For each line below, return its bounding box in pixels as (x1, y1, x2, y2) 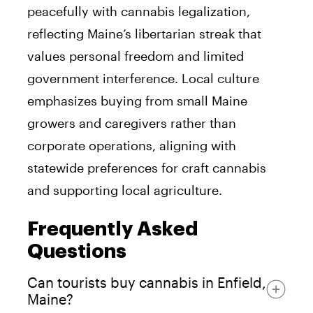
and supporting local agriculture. (27, 182, 222, 198)
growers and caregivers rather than (27, 115, 236, 131)
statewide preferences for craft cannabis (27, 159, 266, 175)
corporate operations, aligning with (27, 137, 236, 153)
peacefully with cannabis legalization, (27, 3, 250, 19)
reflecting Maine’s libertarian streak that (27, 25, 261, 41)
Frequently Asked (27, 219, 198, 239)
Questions (27, 241, 126, 261)
